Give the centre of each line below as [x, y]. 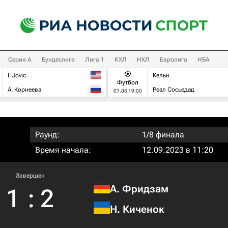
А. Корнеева [24, 90]
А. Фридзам [139, 189]
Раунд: [47, 135]
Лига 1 [95, 60]
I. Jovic [17, 75]
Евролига [174, 60]
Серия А [20, 60]
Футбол [128, 82]
